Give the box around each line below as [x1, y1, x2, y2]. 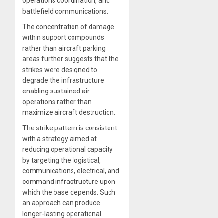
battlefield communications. [22, 7, 108, 15]
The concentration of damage [22, 22, 114, 31]
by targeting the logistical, [22, 156, 101, 164]
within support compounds [22, 33, 104, 41]
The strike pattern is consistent [22, 124, 117, 132]
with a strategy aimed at [22, 134, 97, 143]
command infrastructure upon [22, 177, 115, 185]
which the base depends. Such [22, 188, 115, 196]
